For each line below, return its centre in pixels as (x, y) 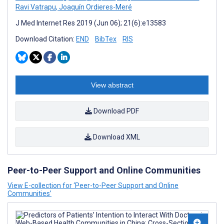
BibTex (106, 39)
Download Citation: (46, 39)
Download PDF (115, 111)
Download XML (115, 137)
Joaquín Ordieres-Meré (95, 7)
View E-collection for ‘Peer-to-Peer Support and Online (93, 185)
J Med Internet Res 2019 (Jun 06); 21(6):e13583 (91, 23)
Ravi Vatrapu (36, 7)
